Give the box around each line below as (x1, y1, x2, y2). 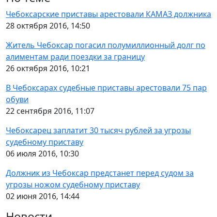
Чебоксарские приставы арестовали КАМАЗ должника (6, 9, 211, 20)
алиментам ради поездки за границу (6, 51, 145, 62)
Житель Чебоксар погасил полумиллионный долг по (6, 40, 205, 51)
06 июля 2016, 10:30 (6, 148, 79, 159)
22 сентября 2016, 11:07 (6, 106, 94, 117)
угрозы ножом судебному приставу (6, 179, 140, 190)
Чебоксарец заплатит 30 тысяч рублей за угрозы (6, 125, 191, 136)
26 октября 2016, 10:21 (6, 63, 90, 74)
